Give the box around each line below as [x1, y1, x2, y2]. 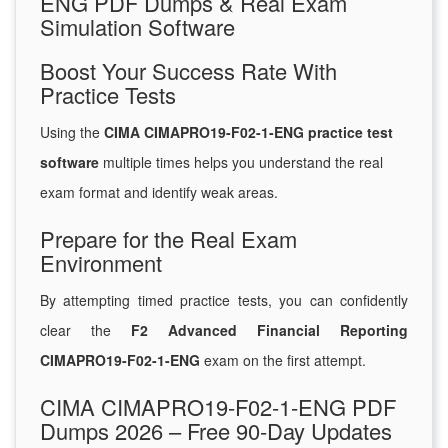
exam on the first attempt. [200, 350, 366, 371]
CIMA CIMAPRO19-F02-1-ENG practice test [104, 122, 393, 143]
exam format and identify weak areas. [40, 182, 278, 203]
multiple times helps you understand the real [99, 152, 383, 173]
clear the [40, 320, 131, 341]
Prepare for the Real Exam [40, 223, 297, 255]
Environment [40, 247, 162, 279]
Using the [40, 122, 104, 143]
